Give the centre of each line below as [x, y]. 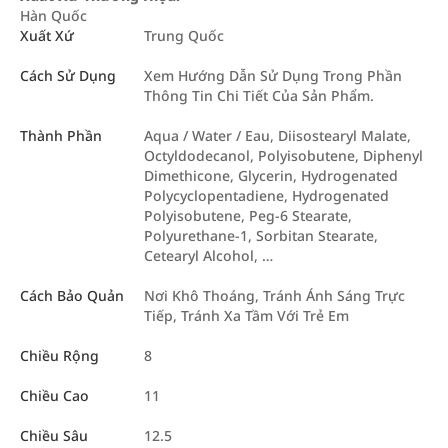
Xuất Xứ [47, 35]
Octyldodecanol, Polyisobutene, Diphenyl [283, 155]
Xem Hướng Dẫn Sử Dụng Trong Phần [273, 75]
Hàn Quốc [53, 15]
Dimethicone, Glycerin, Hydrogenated [271, 175]
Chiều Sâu [54, 435]
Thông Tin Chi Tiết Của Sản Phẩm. [259, 95]
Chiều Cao [54, 395]
